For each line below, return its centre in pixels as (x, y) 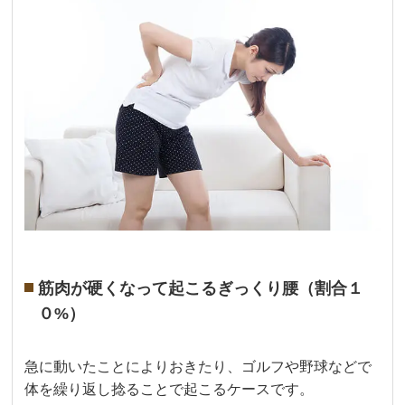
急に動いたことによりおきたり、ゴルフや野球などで (198, 367)
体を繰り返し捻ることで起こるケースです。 (170, 390)
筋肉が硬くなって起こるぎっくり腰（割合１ (201, 289)
